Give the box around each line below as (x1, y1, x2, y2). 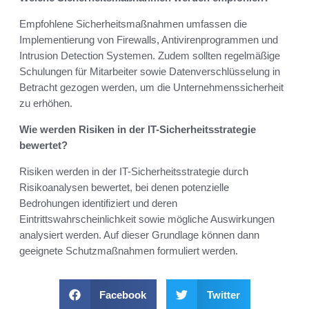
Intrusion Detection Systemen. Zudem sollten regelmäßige (19, 50, 280, 62)
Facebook (99, 289, 146, 301)
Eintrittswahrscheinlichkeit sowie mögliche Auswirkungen (19, 213, 275, 226)
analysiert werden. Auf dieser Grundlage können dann (19, 229, 259, 241)
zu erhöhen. (19, 97, 72, 110)
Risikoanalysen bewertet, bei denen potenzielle (19, 181, 229, 194)
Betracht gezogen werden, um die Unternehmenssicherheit (19, 81, 283, 94)
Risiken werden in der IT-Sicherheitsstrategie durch (19, 166, 248, 178)
